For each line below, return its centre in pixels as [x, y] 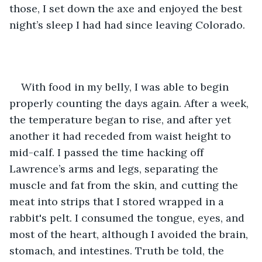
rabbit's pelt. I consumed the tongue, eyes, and [128, 218]
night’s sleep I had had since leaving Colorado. [127, 25]
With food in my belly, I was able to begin [126, 87]
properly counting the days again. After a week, [130, 103]
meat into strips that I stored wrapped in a [118, 201]
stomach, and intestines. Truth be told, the [118, 250]
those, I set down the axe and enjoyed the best [127, 8]
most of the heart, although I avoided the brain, [130, 234]
